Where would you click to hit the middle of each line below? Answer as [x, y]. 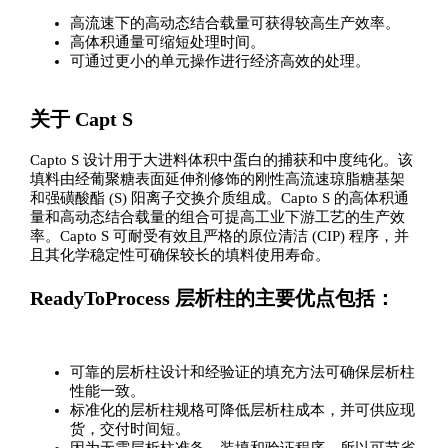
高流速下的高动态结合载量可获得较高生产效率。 [234, 23]
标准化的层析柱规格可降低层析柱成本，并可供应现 [242, 409]
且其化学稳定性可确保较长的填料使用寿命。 [179, 255]
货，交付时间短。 [129, 428]
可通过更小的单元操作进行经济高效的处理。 [219, 61]
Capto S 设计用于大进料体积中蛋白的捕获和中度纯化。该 [221, 160]
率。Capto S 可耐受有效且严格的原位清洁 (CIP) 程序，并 [219, 236]
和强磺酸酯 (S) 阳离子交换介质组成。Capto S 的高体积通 [219, 198]
